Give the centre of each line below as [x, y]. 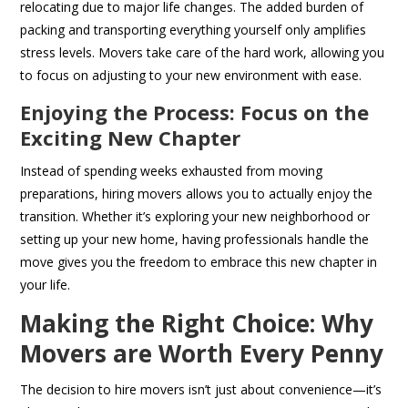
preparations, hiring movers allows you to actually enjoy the [197, 194]
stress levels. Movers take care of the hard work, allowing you [203, 53]
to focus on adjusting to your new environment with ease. [191, 76]
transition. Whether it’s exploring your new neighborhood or [195, 217]
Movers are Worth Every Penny [202, 354]
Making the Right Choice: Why [197, 324]
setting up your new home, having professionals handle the [195, 240]
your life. [46, 285]
